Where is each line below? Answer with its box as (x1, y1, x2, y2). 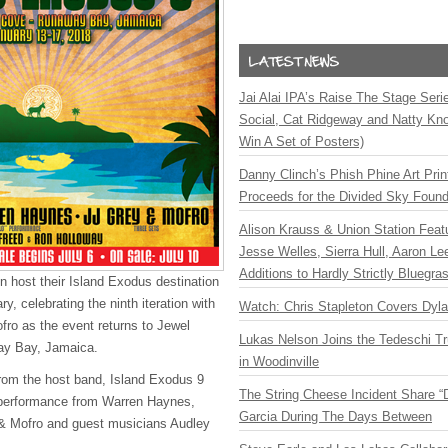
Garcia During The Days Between (239, 409, 432, 424)
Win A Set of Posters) (239, 134, 364, 149)
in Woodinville (239, 354, 319, 369)
